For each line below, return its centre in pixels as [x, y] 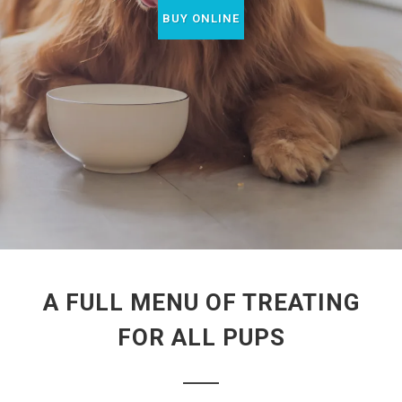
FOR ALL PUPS [201, 337]
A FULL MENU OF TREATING [201, 302]
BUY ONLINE [201, 18]
